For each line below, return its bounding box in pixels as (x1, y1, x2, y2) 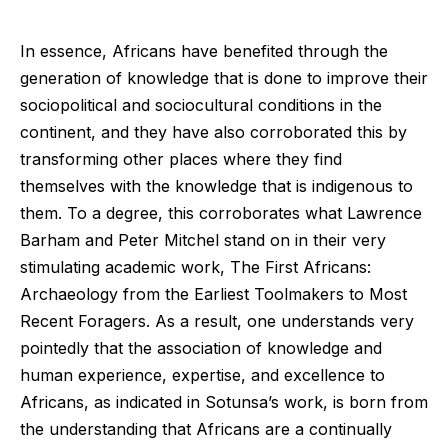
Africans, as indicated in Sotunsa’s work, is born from (20, 391, 428, 412)
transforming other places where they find (20, 148, 342, 169)
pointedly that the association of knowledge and (20, 337, 382, 358)
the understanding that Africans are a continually (20, 418, 392, 439)
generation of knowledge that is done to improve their (20, 67, 428, 88)
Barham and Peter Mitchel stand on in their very (20, 229, 386, 250)
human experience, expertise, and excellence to (20, 364, 385, 385)
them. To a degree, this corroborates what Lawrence (20, 202, 422, 223)
